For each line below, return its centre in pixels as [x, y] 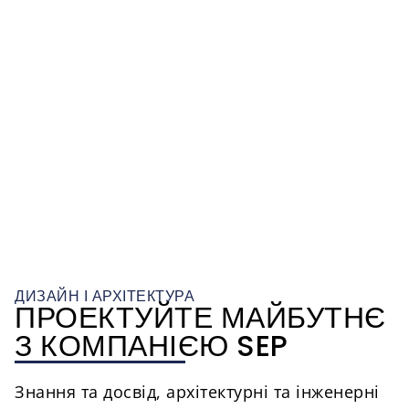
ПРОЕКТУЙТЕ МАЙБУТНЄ [200, 318]
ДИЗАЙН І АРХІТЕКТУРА [105, 297]
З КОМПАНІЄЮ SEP [152, 346]
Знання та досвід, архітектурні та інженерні [197, 391]
